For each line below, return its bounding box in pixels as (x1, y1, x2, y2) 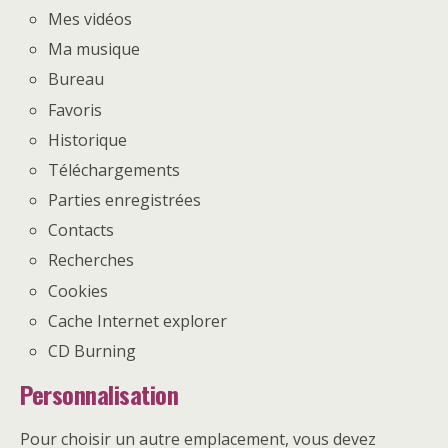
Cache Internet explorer (48, 309, 228, 332)
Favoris (48, 98, 103, 121)
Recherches (48, 249, 135, 272)
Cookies (48, 279, 109, 302)
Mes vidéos (48, 8, 133, 31)
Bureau (48, 68, 105, 91)
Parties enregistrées (48, 189, 202, 212)
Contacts (48, 219, 115, 242)
